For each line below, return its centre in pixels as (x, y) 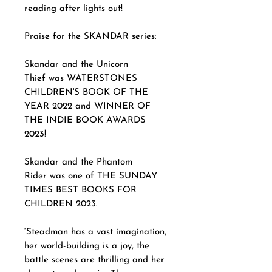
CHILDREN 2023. (61, 204)
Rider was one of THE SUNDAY (91, 176)
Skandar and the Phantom (78, 162)
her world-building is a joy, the (87, 246)
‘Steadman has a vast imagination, (95, 232)
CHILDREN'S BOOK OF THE (86, 92)
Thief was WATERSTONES (81, 78)
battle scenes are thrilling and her (94, 260)
